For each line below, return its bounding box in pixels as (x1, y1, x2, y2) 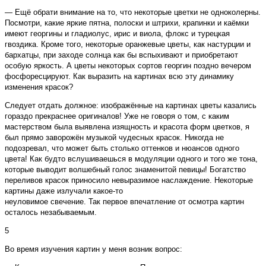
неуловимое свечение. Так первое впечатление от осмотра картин (5, 197, 244, 207)
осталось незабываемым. (5, 208, 97, 217)
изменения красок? (5, 83, 73, 92)
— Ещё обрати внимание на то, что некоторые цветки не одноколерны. (5, 8, 261, 17)
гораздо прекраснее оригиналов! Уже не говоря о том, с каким (5, 112, 229, 121)
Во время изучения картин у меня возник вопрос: (5, 245, 182, 254)
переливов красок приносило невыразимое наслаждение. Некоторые (5, 176, 253, 185)
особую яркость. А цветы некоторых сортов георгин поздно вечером (5, 61, 251, 71)
